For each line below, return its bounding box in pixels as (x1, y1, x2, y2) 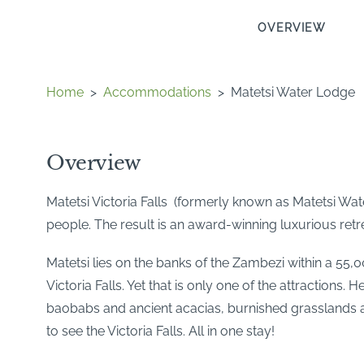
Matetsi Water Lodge (231, 84, 355, 100)
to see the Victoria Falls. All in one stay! (46, 323, 275, 340)
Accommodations (103, 84, 211, 100)
